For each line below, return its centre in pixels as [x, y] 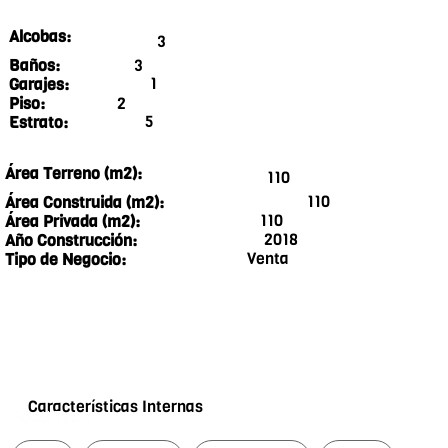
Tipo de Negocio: [66, 260]
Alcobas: [40, 37]
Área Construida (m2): [85, 203]
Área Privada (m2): [72, 222]
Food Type [51, 416]
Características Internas [115, 406]
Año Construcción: [70, 241]
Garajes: [38, 85]
